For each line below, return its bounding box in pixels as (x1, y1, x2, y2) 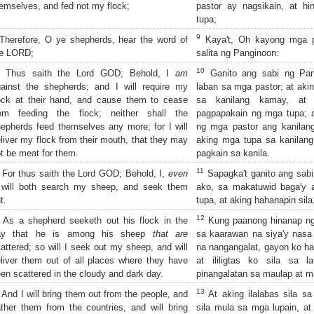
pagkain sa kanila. (196, 147, 270, 158)
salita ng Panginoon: (196, 47, 279, 58)
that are (152, 228, 188, 239)
